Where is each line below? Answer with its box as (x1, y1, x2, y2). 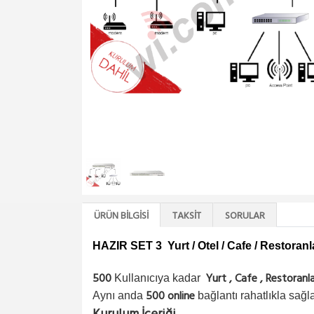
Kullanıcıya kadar (114, 272, 206, 284)
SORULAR (225, 208, 265, 224)
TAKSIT (172, 208, 201, 224)
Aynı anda (93, 289, 146, 301)
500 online (146, 287, 195, 306)
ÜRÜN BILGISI (94, 208, 149, 224)
